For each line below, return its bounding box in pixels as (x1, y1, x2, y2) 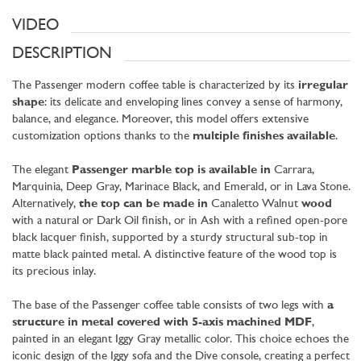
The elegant (12, 164, 68, 176)
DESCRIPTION (12, 45, 112, 62)
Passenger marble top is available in (68, 164, 271, 176)
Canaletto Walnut (208, 197, 301, 210)
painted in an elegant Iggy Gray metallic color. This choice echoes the (12, 333, 349, 346)
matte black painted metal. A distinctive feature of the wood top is (12, 248, 337, 261)
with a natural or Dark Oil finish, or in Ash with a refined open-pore (12, 214, 347, 227)
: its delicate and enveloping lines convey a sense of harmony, (44, 96, 342, 109)
